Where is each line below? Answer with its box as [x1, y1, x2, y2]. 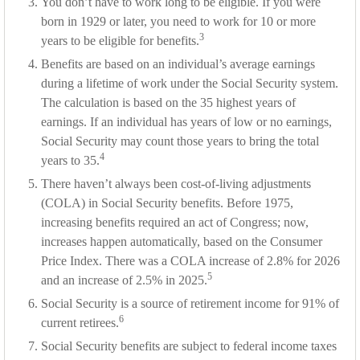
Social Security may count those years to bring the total [41, 134, 319, 149]
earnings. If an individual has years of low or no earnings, [41, 115, 332, 129]
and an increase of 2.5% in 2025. [41, 273, 207, 288]
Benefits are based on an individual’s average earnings [41, 57, 315, 72]
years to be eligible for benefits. [41, 34, 199, 48]
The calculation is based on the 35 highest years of [41, 96, 296, 110]
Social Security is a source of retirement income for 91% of [41, 297, 339, 311]
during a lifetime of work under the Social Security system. [41, 76, 338, 91]
